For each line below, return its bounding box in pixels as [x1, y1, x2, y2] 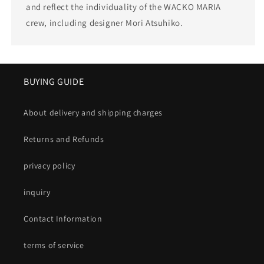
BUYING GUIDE [24, 75, 84, 88]
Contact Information [24, 213, 103, 225]
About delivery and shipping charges [24, 107, 163, 118]
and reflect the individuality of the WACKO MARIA [26, 1, 221, 13]
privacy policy [24, 160, 75, 171]
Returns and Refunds [24, 134, 104, 145]
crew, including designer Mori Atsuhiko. [26, 17, 183, 29]
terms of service [24, 240, 84, 251]
